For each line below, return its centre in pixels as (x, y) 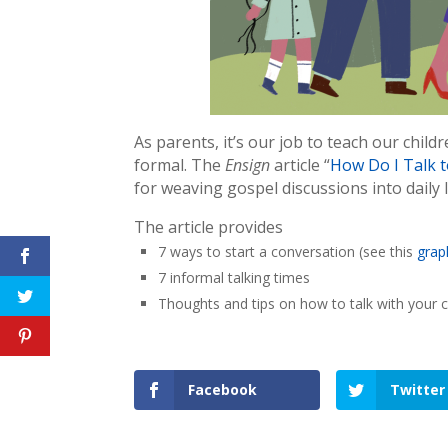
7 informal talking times (234, 277)
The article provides (209, 227)
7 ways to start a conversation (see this (288, 251)
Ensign (250, 165)
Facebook (223, 389)
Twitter (418, 389)
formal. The (180, 165)
